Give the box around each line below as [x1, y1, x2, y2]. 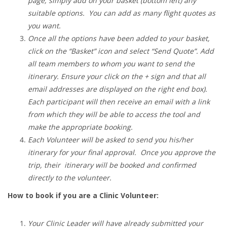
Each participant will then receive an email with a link [28, 97, 210, 107]
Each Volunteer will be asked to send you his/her [28, 135, 193, 145]
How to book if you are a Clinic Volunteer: [8, 191, 159, 201]
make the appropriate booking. [28, 122, 133, 132]
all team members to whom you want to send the [28, 59, 195, 69]
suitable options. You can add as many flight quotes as [28, 8, 215, 18]
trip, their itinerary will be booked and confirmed [28, 160, 196, 170]
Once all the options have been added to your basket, [28, 33, 210, 44]
